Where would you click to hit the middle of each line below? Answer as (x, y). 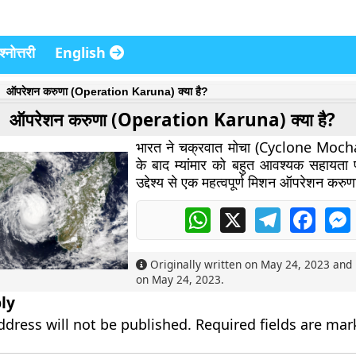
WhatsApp (241, 214)
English (82, 52)
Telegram (308, 214)
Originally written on (204, 264)
